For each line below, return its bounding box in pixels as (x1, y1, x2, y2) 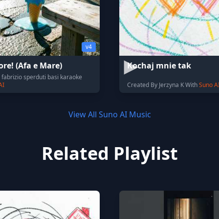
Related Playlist (41, 141, 178, 165)
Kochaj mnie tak (127, 60, 191, 71)
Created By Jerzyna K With (127, 81, 199, 89)
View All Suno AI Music (68, 109, 151, 120)
